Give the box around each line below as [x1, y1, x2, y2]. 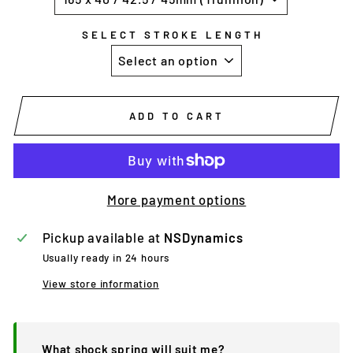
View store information [42, 277, 159, 291]
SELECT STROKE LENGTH [81, 28, 264, 42]
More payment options [106, 191, 247, 208]
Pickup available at [42, 229, 165, 246]
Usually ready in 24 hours [42, 251, 170, 265]
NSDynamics [164, 229, 243, 246]
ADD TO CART [128, 109, 225, 122]
